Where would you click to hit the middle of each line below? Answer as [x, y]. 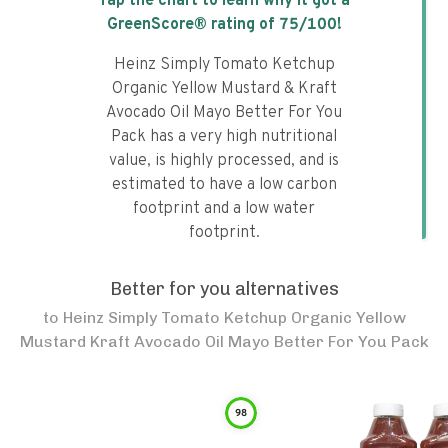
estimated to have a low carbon [224, 185]
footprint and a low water [224, 209]
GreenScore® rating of [192, 25]
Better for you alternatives [224, 289]
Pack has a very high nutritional [224, 137]
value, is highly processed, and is [224, 161]
